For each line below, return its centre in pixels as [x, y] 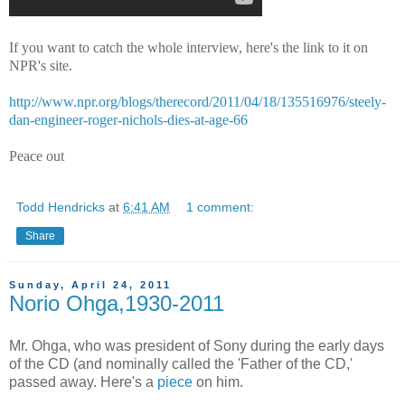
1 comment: [221, 207]
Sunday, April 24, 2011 [90, 285]
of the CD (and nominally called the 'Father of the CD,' [181, 364]
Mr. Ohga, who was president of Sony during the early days [197, 346]
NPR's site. [41, 65]
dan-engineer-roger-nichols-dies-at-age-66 [128, 119]
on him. [218, 382]
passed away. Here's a [83, 382]
